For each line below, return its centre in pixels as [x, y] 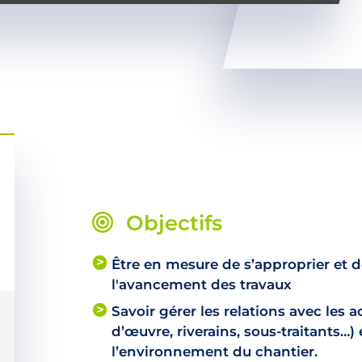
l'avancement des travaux [202, 284]
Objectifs [174, 222]
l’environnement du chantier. [215, 352]
